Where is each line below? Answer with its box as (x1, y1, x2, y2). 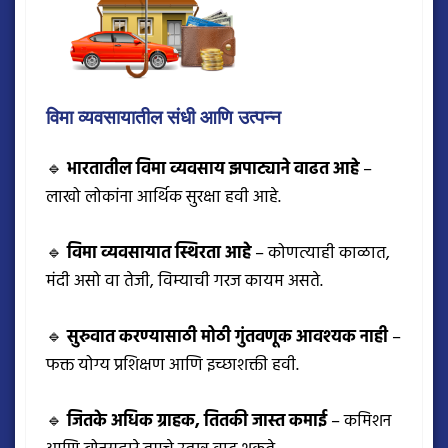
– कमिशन (331, 408, 391, 436)
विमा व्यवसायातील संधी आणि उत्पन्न (46, 106, 281, 130)
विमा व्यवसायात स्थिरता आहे (63, 240, 255, 268)
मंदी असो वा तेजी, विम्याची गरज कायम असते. (46, 268, 323, 296)
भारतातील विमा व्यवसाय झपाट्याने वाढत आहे (63, 156, 363, 184)
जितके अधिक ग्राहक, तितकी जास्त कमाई (63, 408, 331, 436)
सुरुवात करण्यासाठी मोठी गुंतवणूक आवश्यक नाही (63, 324, 392, 352)
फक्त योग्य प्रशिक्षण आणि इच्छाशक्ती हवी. (46, 352, 299, 380)
